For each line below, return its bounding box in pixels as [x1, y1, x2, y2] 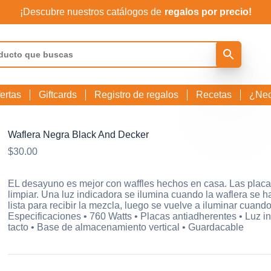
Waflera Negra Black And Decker [8, 129, 149, 140]
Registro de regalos [94, 90, 179, 100]
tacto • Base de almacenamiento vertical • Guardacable [8, 222, 244, 232]
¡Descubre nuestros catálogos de [19, 7, 162, 17]
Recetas [196, 90, 232, 100]
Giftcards [39, 90, 77, 100]
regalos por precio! [164, 7, 252, 17]
